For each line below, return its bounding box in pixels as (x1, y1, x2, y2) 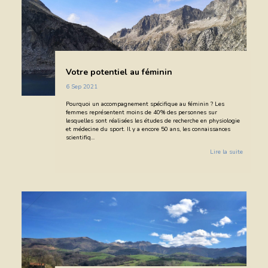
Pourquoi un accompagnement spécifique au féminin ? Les (65, 99, 224, 108)
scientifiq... (65, 133, 95, 142)
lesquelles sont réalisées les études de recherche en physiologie (65, 116, 240, 125)
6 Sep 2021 (65, 82, 98, 91)
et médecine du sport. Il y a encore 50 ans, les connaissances (65, 124, 230, 133)
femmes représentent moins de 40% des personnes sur (65, 108, 217, 117)
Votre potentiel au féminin (65, 66, 172, 78)
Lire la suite (209, 147, 243, 156)
